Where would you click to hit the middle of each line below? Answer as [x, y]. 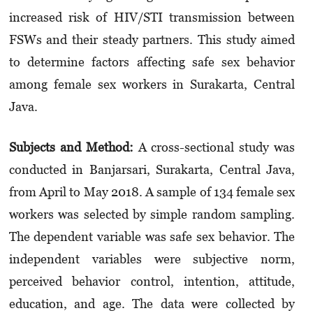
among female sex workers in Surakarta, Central [152, 85]
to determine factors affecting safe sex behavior [152, 62]
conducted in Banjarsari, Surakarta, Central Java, [152, 170]
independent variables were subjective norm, [152, 259]
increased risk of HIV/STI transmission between [152, 17]
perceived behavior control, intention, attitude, [152, 282]
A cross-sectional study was [217, 147]
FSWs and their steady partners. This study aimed [152, 40]
